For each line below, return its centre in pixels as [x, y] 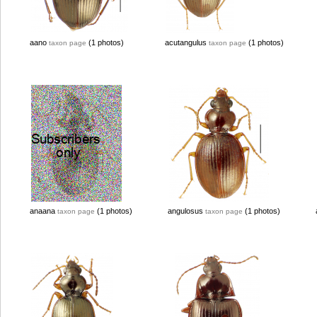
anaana [44, 211]
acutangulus [187, 42]
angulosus [186, 211]
